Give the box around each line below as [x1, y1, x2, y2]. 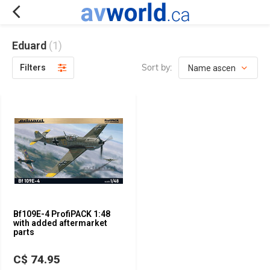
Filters [20, 63, 46, 72]
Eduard [12, 39, 49, 52]
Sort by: [142, 62, 172, 73]
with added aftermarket [13, 218, 107, 228]
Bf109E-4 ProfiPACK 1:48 [13, 209, 110, 219]
